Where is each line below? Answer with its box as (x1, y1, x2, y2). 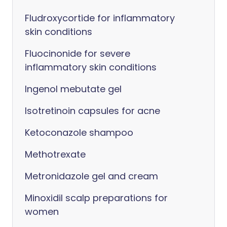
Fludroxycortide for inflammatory (25, 12, 175, 24)
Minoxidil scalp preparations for (25, 192, 168, 204)
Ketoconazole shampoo (25, 126, 133, 139)
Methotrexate (25, 148, 86, 161)
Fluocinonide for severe (25, 47, 130, 60)
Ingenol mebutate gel (25, 83, 122, 95)
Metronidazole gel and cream (25, 170, 158, 182)
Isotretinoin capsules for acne (25, 104, 160, 117)
